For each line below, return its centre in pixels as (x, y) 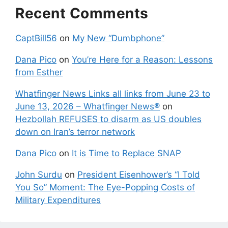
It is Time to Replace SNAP (126, 153)
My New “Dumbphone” (118, 38)
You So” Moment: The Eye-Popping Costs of (105, 188)
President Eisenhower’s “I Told (139, 175)
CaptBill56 (36, 38)
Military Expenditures (58, 200)
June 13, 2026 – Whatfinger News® (88, 107)
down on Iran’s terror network (75, 132)
